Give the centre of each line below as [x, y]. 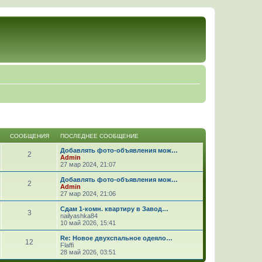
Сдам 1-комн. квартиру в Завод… [114, 208]
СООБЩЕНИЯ [29, 136]
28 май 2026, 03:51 [88, 252]
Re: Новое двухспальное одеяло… [116, 238]
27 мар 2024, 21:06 [88, 193]
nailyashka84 [79, 216]
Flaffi [67, 245]
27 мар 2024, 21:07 [88, 164]
